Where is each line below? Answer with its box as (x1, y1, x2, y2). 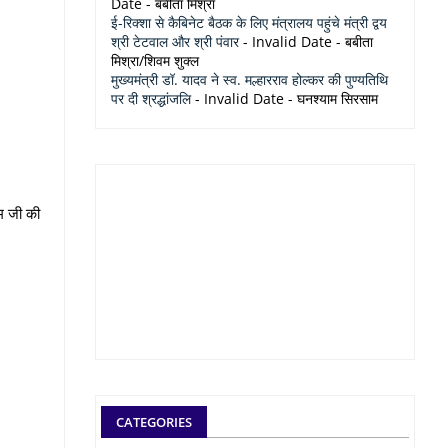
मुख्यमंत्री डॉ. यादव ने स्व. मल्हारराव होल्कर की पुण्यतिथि (111, 70, 388, 89)
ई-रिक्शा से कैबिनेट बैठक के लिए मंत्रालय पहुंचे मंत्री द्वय (111, 13, 387, 32)
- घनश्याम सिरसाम (284, 89, 378, 108)
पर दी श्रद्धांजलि (111, 89, 191, 108)
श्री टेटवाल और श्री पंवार (111, 32, 239, 51)
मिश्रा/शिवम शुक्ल (111, 51, 199, 70)
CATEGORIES (116, 413, 192, 431)
